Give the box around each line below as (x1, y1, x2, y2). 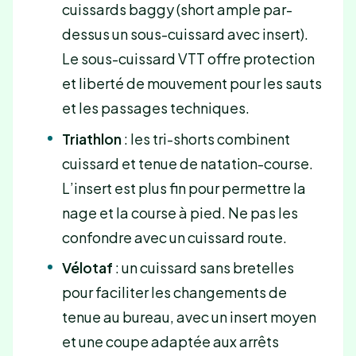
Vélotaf (61, 257, 113, 277)
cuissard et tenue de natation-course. (61, 153, 313, 172)
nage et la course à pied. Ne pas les (61, 203, 298, 222)
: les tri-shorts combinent (121, 129, 290, 148)
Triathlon (61, 129, 122, 148)
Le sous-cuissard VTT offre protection (61, 49, 315, 68)
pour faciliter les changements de (61, 282, 287, 301)
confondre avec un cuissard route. (61, 227, 287, 246)
